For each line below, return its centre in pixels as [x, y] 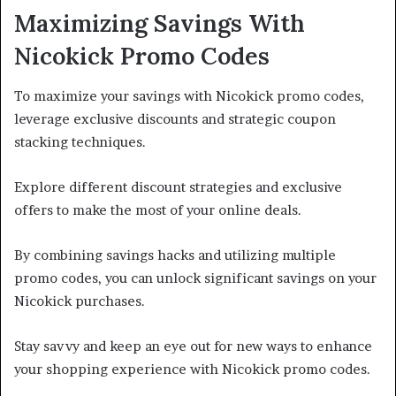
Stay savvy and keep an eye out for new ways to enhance [193, 346]
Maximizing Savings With [160, 23]
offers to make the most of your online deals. [158, 209]
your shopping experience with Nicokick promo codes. [192, 369]
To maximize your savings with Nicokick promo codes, [189, 95]
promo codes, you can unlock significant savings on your [195, 278]
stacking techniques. [80, 141]
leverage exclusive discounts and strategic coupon [175, 118]
